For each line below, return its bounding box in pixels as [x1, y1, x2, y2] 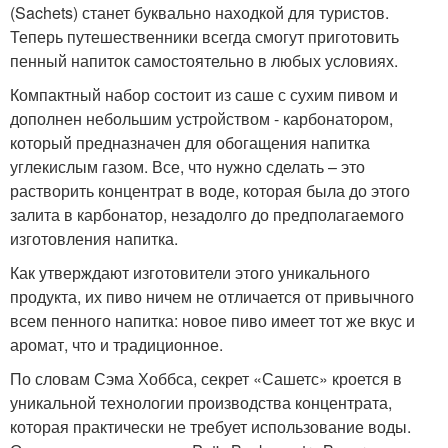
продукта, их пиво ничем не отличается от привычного [10, 284, 414, 308]
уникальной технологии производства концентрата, [10, 390, 392, 414]
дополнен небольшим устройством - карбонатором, [10, 106, 393, 130]
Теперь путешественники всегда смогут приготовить [10, 24, 399, 48]
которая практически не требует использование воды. [10, 414, 411, 438]
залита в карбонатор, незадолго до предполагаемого [10, 202, 404, 226]
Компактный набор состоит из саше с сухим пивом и [10, 82, 398, 106]
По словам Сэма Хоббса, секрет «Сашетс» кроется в [10, 366, 402, 390]
